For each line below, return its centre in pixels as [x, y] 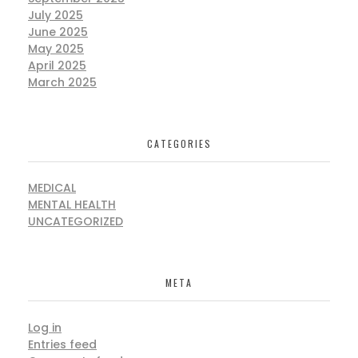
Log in [45, 327]
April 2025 [57, 66]
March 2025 [62, 83]
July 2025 [56, 16]
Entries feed [62, 344]
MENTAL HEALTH [72, 205]
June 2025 [58, 32]
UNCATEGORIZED [76, 222]
